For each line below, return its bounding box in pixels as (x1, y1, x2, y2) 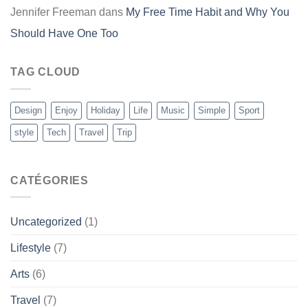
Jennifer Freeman (10, 6, 96, 19)
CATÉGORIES (10, 174, 89, 186)
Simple (198, 104, 225, 115)
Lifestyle (10, 242, 51, 254)
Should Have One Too (10, 27, 118, 40)
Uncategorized (10, 216, 82, 228)
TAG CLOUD (10, 66, 81, 78)
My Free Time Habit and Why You (126, 6, 289, 19)
